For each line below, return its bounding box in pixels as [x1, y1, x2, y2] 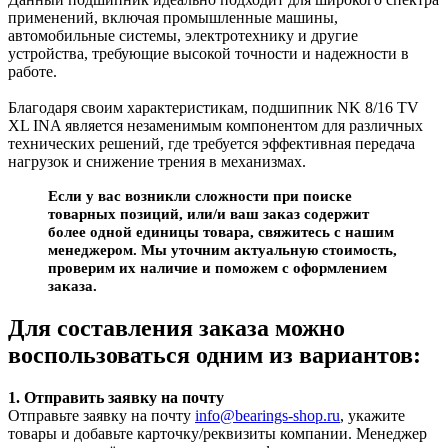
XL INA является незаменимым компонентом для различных [8, 116, 423, 134]
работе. [8, 62, 57, 80]
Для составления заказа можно [8, 314, 345, 341]
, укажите [340, 406, 405, 424]
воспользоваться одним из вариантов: [8, 341, 421, 368]
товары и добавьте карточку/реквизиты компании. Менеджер [8, 424, 427, 442]
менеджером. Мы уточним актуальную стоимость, [48, 241, 397, 258]
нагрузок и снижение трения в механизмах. [8, 152, 306, 170]
